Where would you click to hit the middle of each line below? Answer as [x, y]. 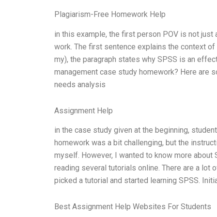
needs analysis [80, 84]
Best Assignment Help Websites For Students [133, 207]
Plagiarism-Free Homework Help [110, 14]
